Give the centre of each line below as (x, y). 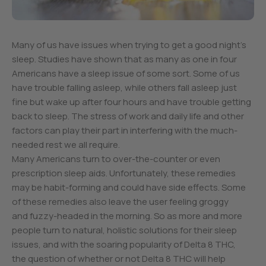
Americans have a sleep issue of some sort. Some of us (126, 74)
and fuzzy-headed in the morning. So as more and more (127, 216)
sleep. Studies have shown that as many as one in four (124, 59)
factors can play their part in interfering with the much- (125, 131)
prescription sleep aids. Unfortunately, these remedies (124, 173)
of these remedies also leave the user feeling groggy (120, 202)
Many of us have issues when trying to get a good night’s (129, 45)
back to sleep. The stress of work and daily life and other (128, 116)
